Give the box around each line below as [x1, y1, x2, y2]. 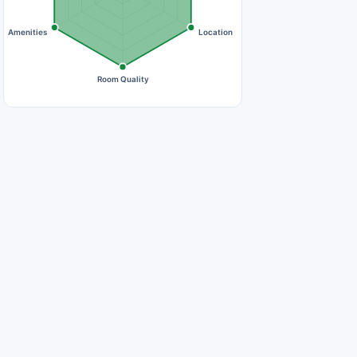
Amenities [7, 26, 48, 37]
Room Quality [96, 73, 149, 84]
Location [198, 26, 233, 37]
